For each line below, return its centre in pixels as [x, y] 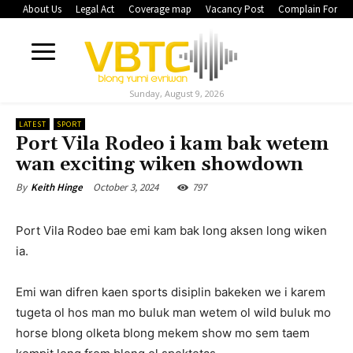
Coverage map [160, 9]
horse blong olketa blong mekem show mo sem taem [163, 333]
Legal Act [95, 9]
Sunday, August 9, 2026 [176, 94]
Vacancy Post [235, 9]
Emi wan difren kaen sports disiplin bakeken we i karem [171, 292]
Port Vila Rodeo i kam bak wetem [172, 145]
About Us [42, 9]
